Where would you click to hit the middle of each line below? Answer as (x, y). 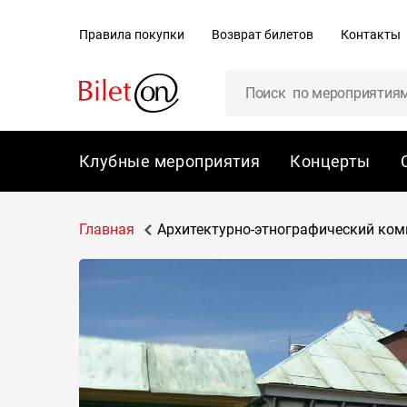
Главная (107, 229)
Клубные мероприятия (170, 161)
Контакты (371, 35)
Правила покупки (132, 35)
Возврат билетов (263, 35)
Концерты (330, 161)
